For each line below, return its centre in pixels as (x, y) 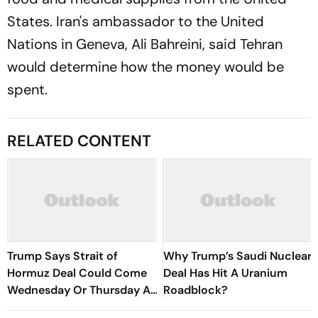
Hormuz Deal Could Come (77, 273)
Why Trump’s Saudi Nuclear (237, 256)
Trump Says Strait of (62, 256)
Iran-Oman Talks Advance (78, 307)
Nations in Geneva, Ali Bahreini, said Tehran (145, 44)
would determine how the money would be (146, 67)
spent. (27, 89)
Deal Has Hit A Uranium (225, 273)
